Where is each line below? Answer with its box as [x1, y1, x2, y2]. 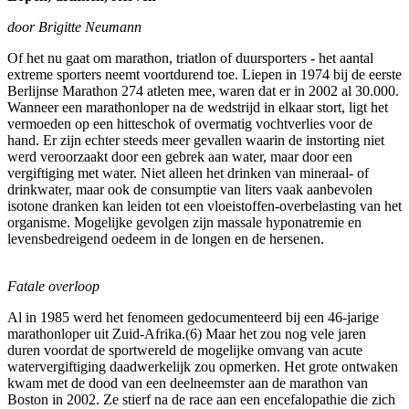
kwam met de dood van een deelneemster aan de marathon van [7, 374, 368, 391]
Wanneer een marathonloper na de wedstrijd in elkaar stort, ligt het [7, 99, 388, 115]
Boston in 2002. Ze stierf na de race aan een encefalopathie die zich [7, 391, 395, 407]
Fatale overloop [7, 278, 100, 294]
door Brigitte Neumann [7, 18, 142, 35]
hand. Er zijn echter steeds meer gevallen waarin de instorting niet [7, 131, 384, 148]
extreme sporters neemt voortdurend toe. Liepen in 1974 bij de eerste [7, 66, 402, 82]
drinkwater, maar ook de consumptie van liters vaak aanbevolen [7, 181, 372, 197]
